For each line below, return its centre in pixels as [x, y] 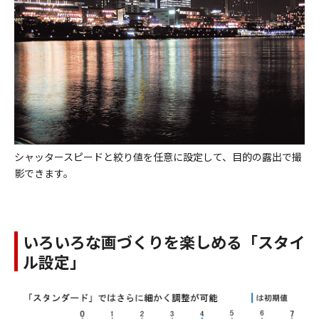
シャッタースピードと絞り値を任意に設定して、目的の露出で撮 [158, 156]
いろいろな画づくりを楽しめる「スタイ [164, 241]
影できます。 [44, 173]
